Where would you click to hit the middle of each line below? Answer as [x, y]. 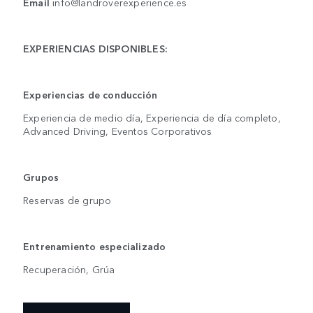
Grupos [41, 176]
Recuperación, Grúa [69, 269]
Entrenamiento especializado [95, 246]
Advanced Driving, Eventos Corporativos [118, 130]
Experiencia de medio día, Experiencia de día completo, [152, 117]
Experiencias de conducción [90, 94]
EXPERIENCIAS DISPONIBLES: [95, 48]
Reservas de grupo [67, 199]
